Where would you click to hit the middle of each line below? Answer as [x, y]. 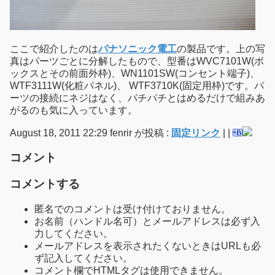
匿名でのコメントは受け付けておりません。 [133, 209]
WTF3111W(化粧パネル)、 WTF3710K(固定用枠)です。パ [137, 85]
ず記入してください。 [83, 258]
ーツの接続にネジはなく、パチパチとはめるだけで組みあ [137, 98]
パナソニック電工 [137, 48]
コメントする [45, 184]
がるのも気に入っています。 [74, 110]
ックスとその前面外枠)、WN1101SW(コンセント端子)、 [135, 73]
